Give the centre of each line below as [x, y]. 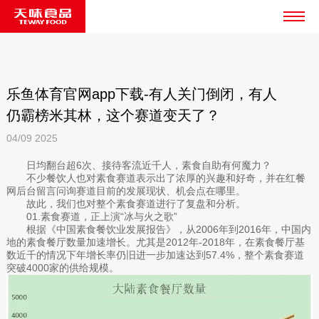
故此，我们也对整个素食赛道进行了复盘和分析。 [136, 203]
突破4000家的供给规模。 [62, 267]
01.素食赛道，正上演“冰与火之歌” [101, 216]
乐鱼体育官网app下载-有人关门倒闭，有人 [141, 94]
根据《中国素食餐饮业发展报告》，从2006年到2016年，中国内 [168, 229]
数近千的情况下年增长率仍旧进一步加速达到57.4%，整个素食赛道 [155, 255]
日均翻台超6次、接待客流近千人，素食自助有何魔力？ [148, 165]
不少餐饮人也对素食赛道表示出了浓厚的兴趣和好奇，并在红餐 [166, 178]
